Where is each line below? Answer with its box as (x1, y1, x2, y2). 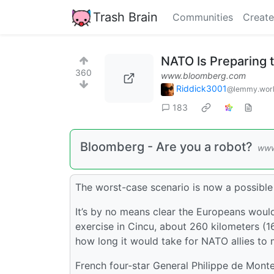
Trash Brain (93, 9, 158, 24)
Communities (172, 11, 233, 23)
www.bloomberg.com (161, 70, 246, 81)
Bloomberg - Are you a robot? (80, 139, 253, 154)
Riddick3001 (176, 83, 227, 94)
